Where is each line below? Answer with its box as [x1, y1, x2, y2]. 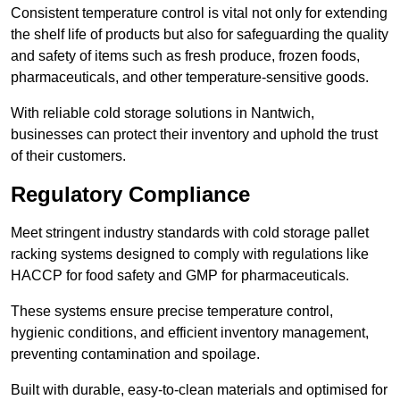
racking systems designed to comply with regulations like [11, 246, 369, 262]
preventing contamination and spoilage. [11, 346, 260, 362]
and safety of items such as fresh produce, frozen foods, [11, 48, 360, 64]
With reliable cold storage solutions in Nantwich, [11, 105, 314, 121]
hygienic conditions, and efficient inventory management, [11, 325, 369, 341]
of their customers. [11, 148, 126, 164]
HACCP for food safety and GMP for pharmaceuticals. [11, 268, 349, 284]
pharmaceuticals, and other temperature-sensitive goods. [11, 70, 369, 86]
